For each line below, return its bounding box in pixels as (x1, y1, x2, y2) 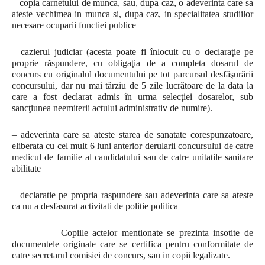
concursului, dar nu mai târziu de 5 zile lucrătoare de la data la (12, 80, 253, 91)
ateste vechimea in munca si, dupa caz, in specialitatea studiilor (12, 9, 253, 19)
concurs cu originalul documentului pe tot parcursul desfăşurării (12, 69, 253, 79)
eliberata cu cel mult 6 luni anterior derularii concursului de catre (12, 141, 253, 151)
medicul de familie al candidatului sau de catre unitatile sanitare (12, 152, 253, 162)
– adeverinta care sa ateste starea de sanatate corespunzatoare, (12, 130, 253, 140)
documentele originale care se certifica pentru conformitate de (12, 239, 253, 249)
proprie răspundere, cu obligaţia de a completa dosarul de (12, 58, 253, 68)
